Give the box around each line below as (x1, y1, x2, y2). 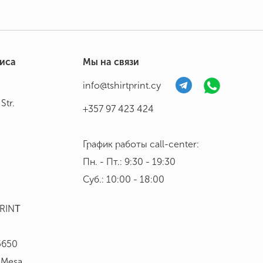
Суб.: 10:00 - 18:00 (83, 174, 164, 186)
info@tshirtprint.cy (83, 80, 161, 92)
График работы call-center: (83, 139, 199, 150)
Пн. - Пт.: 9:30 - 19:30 (83, 156, 176, 168)
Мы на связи (83, 56, 139, 68)
